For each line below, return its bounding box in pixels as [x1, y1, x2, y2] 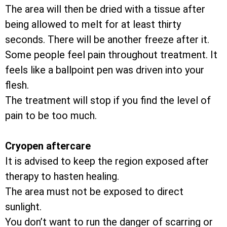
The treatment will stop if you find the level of [5, 94, 211, 107]
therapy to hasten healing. [5, 170, 119, 183]
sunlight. [5, 201, 42, 213]
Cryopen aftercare [5, 140, 91, 153]
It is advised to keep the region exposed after [5, 155, 209, 168]
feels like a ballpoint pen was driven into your [5, 64, 204, 77]
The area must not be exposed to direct [5, 185, 183, 198]
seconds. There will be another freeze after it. [5, 33, 209, 46]
